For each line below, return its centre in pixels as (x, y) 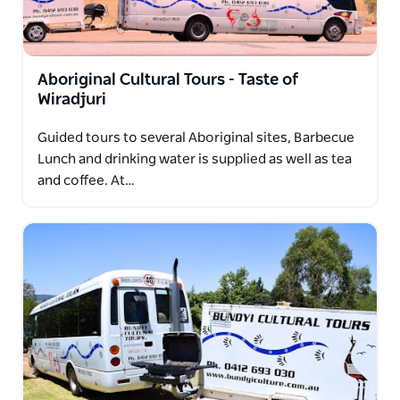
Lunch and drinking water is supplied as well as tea (195, 159)
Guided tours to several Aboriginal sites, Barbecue (196, 137)
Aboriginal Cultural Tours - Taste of (168, 80)
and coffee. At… (86, 180)
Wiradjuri (72, 100)
